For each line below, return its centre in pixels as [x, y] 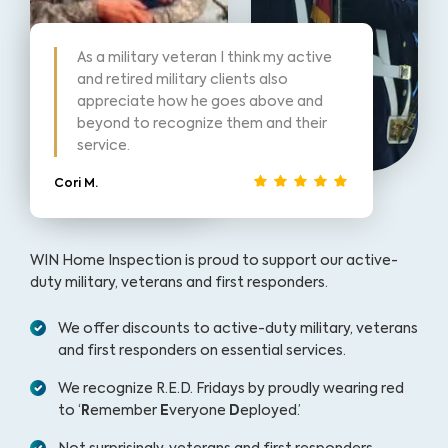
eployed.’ [270, 410]
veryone [199, 410]
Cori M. [76, 183]
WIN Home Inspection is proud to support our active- [214, 260]
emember [125, 410]
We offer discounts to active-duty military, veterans [238, 328]
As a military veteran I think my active [204, 57]
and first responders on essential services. [202, 350]
